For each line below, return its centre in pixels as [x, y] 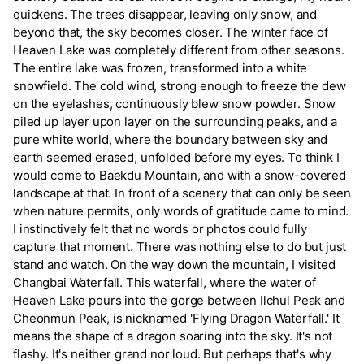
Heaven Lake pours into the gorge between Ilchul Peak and [179, 301]
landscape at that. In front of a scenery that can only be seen [182, 193]
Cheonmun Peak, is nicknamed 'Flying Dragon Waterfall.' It [176, 318]
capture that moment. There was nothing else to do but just [180, 247]
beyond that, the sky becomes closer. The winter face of [171, 32]
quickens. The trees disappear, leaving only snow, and [165, 15]
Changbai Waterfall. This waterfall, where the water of [165, 283]
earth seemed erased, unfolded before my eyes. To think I [176, 158]
